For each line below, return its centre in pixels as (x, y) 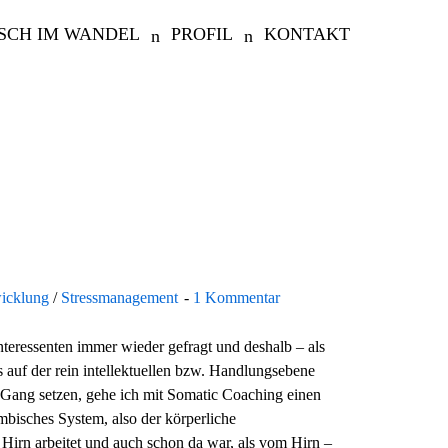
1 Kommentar (236, 297)
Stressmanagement (119, 297)
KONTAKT (307, 34)
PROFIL (202, 34)
